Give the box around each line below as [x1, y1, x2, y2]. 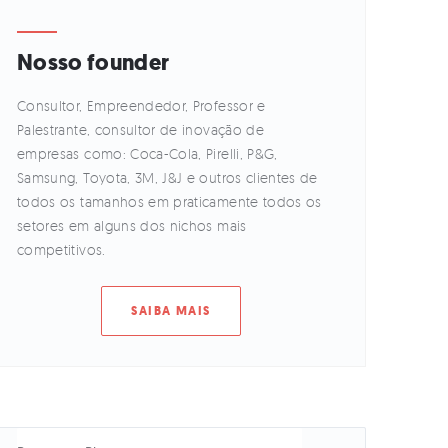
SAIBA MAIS [131, 302, 211, 319]
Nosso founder [17, 47, 170, 77]
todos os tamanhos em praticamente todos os [17, 192, 322, 210]
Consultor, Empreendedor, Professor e [17, 96, 266, 114]
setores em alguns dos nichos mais [17, 216, 247, 234]
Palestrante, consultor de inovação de [17, 120, 264, 138]
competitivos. [17, 240, 106, 258]
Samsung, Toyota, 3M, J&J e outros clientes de [17, 168, 318, 186]
